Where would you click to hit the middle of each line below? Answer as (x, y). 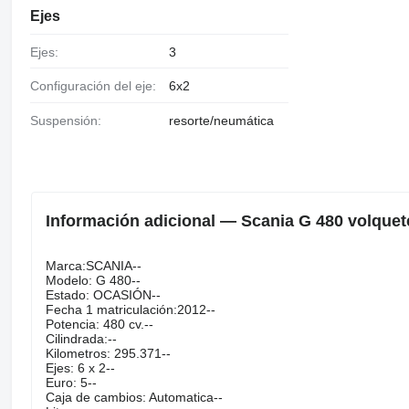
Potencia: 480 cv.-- (99, 324)
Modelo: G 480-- (93, 280)
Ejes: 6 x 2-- (80, 367)
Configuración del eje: (97, 86)
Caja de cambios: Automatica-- (134, 397)
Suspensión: (69, 121)
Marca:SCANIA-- (93, 265)
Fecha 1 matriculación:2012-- (130, 309)
